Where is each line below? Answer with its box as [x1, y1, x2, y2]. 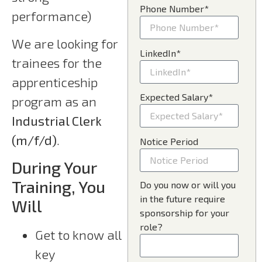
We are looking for [12, 35, 118, 51]
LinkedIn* [140, 47, 181, 58]
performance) [12, 8, 91, 23]
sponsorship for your [140, 207, 230, 219]
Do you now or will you [140, 179, 236, 191]
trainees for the [12, 54, 102, 70]
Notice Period [140, 136, 199, 147]
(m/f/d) [12, 132, 57, 147]
